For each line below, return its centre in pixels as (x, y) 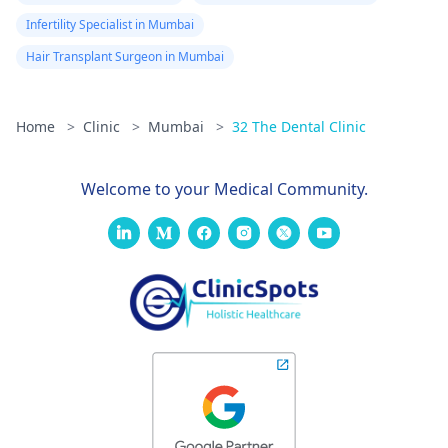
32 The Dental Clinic (299, 127)
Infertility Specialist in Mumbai (110, 25)
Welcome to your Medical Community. (224, 189)
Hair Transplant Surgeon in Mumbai (125, 57)
